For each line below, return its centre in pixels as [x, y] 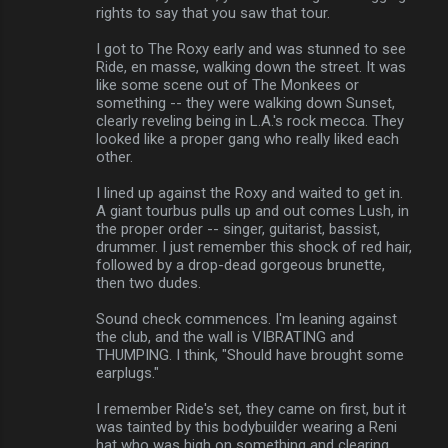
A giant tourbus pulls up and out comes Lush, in [252, 211]
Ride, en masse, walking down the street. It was [251, 67]
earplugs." [127, 373]
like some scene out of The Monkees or [227, 85]
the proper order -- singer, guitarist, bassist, [238, 229]
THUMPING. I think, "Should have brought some [250, 355]
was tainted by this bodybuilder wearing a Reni [246, 427]
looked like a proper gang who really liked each [247, 139]
